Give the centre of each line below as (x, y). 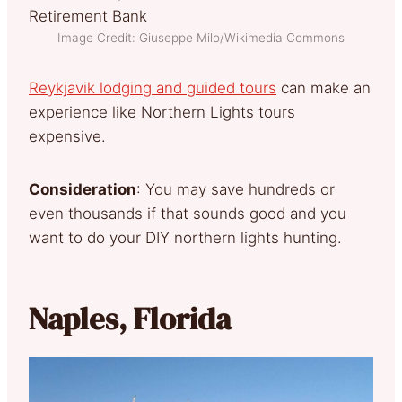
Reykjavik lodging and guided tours (153, 87)
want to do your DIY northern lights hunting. (190, 237)
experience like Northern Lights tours (162, 112)
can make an (323, 87)
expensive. (72, 136)
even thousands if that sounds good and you (188, 213)
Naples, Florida (130, 318)
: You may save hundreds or (236, 189)
